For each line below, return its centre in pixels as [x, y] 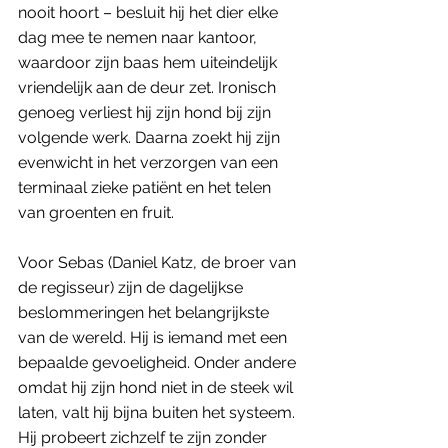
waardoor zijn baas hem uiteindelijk [149, 62]
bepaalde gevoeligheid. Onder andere [159, 362]
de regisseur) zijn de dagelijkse [132, 287]
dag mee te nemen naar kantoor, [139, 37]
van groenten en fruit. [96, 212]
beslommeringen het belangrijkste [145, 312]
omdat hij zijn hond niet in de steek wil [157, 387]
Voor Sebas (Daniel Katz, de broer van [159, 262]
